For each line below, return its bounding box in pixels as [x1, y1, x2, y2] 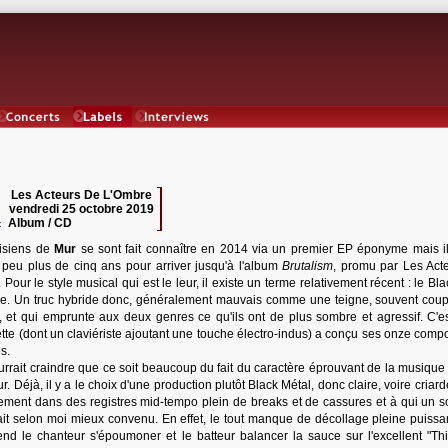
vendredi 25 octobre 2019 [9, 202, 154, 216]
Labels [85, 128, 120, 142]
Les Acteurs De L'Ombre [11, 188, 152, 202]
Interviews [150, 128, 204, 142]
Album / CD [8, 216, 78, 230]
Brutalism [282, 259, 334, 273]
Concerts [10, 128, 56, 142]
